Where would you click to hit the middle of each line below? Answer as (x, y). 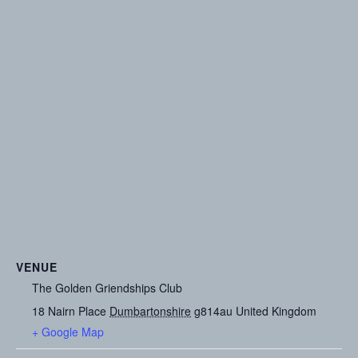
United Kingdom (276, 311)
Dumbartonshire (150, 311)
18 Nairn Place (69, 311)
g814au (213, 311)
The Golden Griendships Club (107, 288)
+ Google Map (68, 332)
